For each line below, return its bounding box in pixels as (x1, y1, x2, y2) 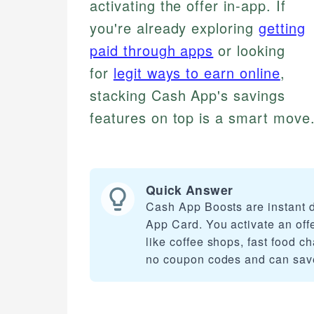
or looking (213, 40, 285, 61)
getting (259, 18, 306, 39)
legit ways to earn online (113, 62, 280, 83)
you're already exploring (90, 18, 259, 39)
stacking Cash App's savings (90, 85, 285, 106)
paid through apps (90, 40, 214, 61)
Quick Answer (146, 181, 233, 199)
